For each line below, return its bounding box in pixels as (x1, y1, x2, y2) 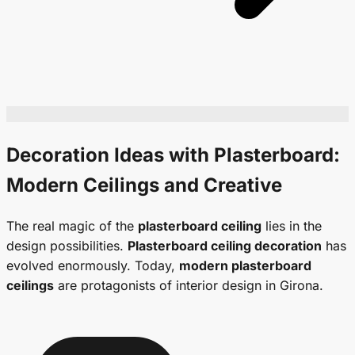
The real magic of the (6, 218, 138, 235)
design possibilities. (6, 238, 128, 254)
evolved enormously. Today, (6, 258, 179, 274)
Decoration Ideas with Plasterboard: (6, 143, 340, 167)
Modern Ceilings (6, 174, 159, 197)
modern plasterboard (179, 258, 311, 274)
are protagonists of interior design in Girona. (54, 277, 323, 294)
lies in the (261, 218, 322, 235)
